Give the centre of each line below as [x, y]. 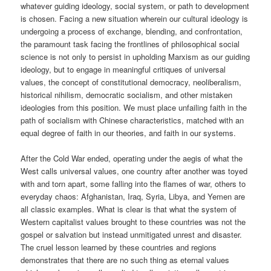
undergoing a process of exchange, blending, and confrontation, [132, 31]
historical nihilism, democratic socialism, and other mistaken [127, 94]
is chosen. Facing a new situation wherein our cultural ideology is [135, 18]
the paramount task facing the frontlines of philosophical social [130, 44]
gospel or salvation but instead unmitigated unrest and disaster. [132, 235]
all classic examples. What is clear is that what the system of [129, 209]
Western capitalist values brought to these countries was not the [133, 222]
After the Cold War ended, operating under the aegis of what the [132, 158]
